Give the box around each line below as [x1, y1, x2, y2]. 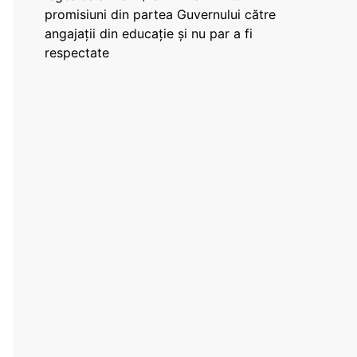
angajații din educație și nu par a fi [45, 25, 253, 41]
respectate [45, 45, 109, 61]
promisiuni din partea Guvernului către [45, 6, 276, 22]
